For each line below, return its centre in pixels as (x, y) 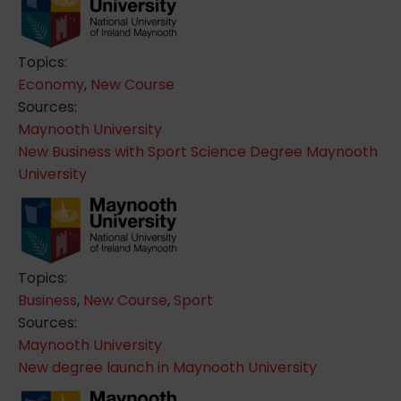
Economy (51, 84)
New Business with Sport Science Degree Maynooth (198, 151)
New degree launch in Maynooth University (167, 367)
